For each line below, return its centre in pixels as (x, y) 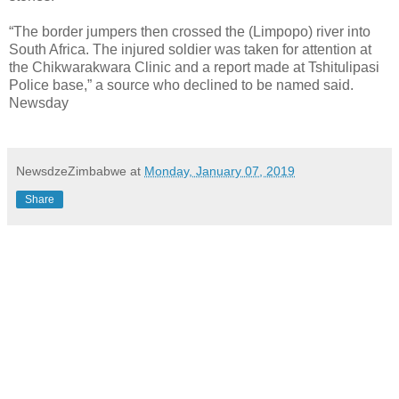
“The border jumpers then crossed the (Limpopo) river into (190, 31)
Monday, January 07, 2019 (220, 171)
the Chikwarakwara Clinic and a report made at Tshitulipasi (194, 67)
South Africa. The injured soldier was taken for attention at (190, 49)
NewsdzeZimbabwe (71, 171)
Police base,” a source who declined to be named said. (181, 85)
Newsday (39, 102)
